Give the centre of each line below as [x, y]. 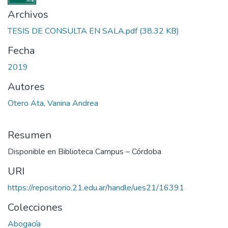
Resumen [30, 135]
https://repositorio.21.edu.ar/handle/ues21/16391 [96, 188]
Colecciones [35, 208]
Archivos [28, 15]
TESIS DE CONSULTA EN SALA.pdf [73, 31]
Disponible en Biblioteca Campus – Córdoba [84, 152]
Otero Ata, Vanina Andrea [53, 104]
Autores [26, 87]
